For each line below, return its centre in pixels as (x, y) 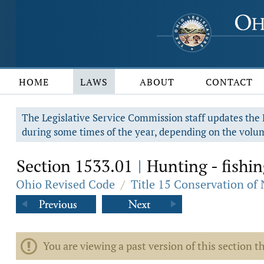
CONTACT (230, 82)
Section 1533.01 (77, 166)
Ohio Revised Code (65, 184)
